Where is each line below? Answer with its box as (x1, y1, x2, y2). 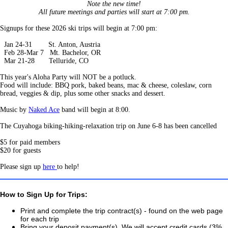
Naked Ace (28, 106, 60, 113)
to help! (57, 163, 79, 170)
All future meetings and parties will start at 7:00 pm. (38, 8, 190, 16)
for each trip (20, 215, 59, 223)
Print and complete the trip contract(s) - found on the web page (20, 207, 223, 215)
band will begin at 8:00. (60, 106, 130, 113)
